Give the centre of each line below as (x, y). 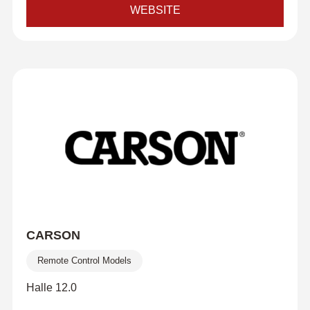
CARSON (53, 235)
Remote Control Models (84, 261)
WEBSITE (155, 10)
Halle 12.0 (51, 288)
